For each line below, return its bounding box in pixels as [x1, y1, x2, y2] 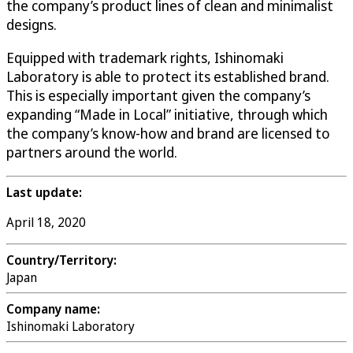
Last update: [6, 184, 82, 202]
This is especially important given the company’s [6, 86, 310, 106]
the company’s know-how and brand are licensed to [6, 124, 330, 143]
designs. [6, 15, 57, 35]
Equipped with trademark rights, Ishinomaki [6, 48, 284, 68]
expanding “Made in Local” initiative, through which [6, 105, 328, 124]
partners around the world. [6, 143, 177, 162]
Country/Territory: [6, 251, 117, 269]
